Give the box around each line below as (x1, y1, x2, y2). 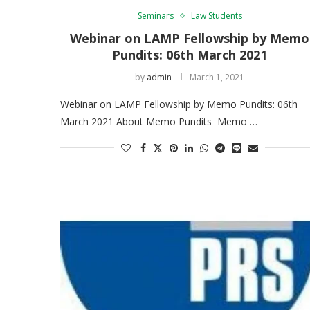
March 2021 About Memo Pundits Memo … (60, 114, 257, 128)
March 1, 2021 (190, 71, 245, 83)
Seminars (137, 9, 174, 21)
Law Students (190, 9, 242, 21)
